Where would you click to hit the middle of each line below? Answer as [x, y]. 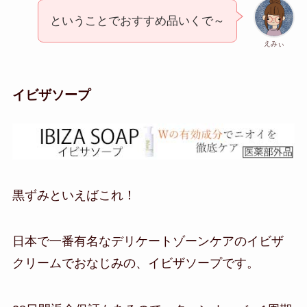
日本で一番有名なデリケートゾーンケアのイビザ [148, 242]
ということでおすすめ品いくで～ [138, 21]
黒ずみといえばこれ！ [74, 195]
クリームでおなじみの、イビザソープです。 [135, 263]
